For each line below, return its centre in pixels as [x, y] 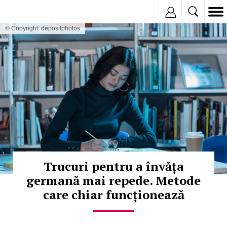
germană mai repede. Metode [113, 180]
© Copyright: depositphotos [43, 28]
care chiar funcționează [113, 194]
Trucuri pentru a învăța [113, 166]
